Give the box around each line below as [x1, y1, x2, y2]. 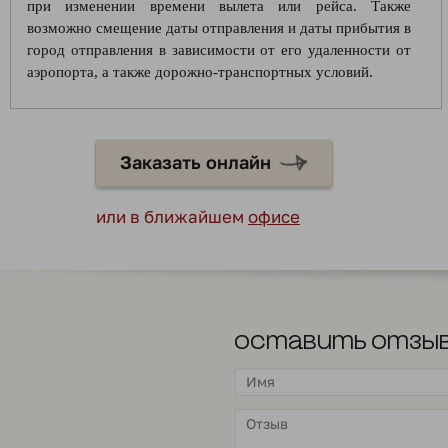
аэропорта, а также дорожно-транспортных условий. [27, 64, 373, 80]
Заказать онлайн [120, 151, 271, 173]
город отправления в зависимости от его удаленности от [27, 42, 411, 58]
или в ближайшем [96, 206, 248, 227]
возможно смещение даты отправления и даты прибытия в [27, 20, 411, 36]
